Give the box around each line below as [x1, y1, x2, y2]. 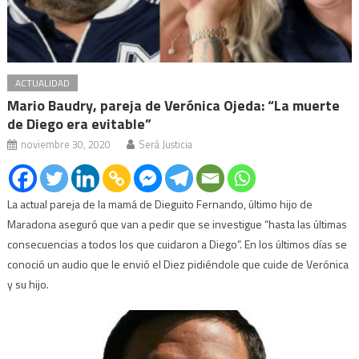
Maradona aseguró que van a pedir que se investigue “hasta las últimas [7, 216, 348, 233]
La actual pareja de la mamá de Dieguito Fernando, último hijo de [7, 196, 313, 213]
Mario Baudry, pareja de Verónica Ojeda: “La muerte [7, 95, 341, 117]
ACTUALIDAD [15, 75, 71, 91]
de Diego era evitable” [7, 113, 152, 135]
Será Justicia [139, 136, 193, 153]
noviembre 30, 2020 [21, 136, 111, 153]
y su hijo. [7, 276, 50, 293]
